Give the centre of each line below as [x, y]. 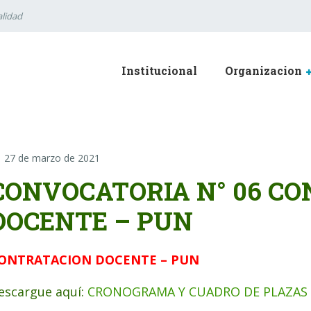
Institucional [159, 70]
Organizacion [263, 70]
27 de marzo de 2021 [52, 158]
